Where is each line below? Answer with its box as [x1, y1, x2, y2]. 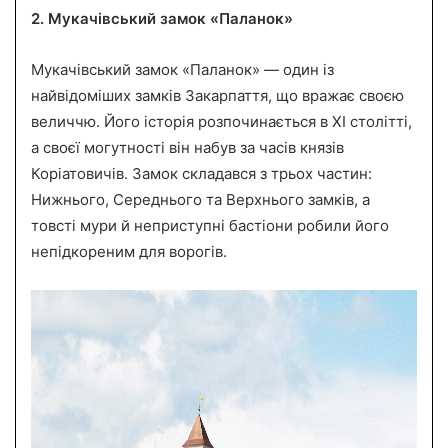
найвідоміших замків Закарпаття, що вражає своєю [31, 85, 404, 105]
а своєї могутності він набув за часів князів [31, 137, 344, 157]
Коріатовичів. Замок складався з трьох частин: [31, 163, 372, 183]
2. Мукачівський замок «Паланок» [31, 8, 293, 28]
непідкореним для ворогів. [31, 241, 227, 261]
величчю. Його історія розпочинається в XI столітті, [31, 111, 412, 131]
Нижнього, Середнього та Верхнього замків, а [31, 189, 370, 209]
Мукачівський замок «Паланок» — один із [31, 59, 334, 79]
